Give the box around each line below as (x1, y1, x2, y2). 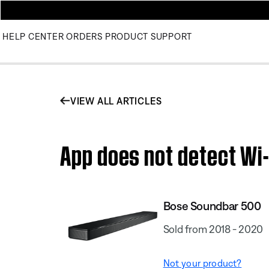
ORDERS (66, 31, 103, 41)
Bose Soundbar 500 (163, 198, 261, 213)
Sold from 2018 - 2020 (163, 222, 264, 235)
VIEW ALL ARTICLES (70, 95, 162, 106)
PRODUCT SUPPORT (104, 31, 192, 41)
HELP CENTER (2, 31, 64, 41)
